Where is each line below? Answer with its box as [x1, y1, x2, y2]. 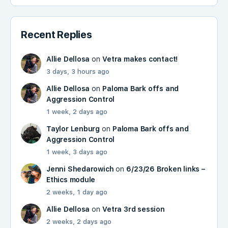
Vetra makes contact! [102, 55, 178, 63]
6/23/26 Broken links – [126, 165, 205, 173]
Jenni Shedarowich [46, 165, 114, 173]
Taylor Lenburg [46, 125, 100, 133]
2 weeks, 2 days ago [46, 218, 111, 225]
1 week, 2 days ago [46, 108, 107, 116]
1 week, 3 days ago [46, 148, 107, 156]
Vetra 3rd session [102, 205, 165, 213]
